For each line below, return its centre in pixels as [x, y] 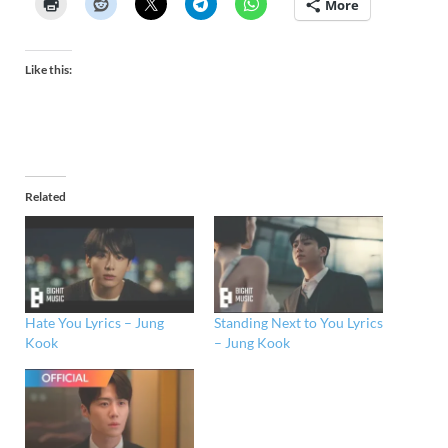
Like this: [48, 70]
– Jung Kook [252, 343]
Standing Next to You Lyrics [298, 323]
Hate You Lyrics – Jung [94, 323]
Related [45, 197]
